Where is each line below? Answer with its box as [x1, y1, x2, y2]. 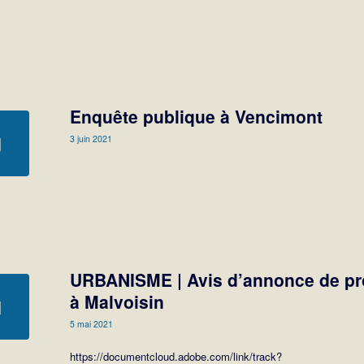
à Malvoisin [70, 288, 165, 314]
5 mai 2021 [70, 317, 114, 330]
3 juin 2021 [70, 132, 113, 145]
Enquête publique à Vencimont [70, 103, 323, 128]
